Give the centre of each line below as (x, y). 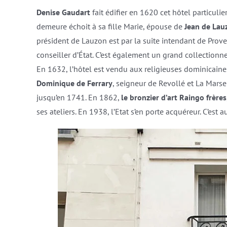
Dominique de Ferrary (74, 83)
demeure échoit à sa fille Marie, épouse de (110, 26)
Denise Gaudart (63, 12)
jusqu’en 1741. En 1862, (79, 97)
